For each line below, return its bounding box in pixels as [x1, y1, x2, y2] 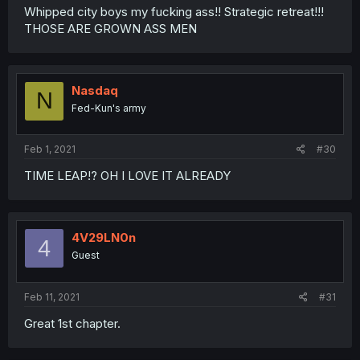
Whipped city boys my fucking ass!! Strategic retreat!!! [24, 3, 324, 19]
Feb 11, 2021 [24, 290, 80, 303]
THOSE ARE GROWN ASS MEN [24, 20, 197, 36]
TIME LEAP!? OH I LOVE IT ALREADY [24, 168, 231, 183]
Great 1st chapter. [24, 315, 121, 331]
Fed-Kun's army [72, 101, 146, 114]
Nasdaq [72, 82, 118, 98]
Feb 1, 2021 [24, 143, 76, 155]
